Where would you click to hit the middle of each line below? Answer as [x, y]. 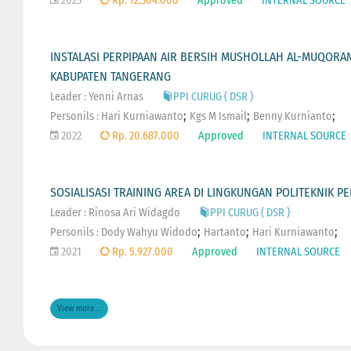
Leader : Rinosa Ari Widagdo [115, 212]
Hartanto [224, 232]
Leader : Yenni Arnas [96, 96]
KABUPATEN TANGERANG [110, 76]
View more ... [79, 309]
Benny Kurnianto [292, 116]
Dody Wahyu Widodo [149, 232]
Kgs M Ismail [218, 116]
